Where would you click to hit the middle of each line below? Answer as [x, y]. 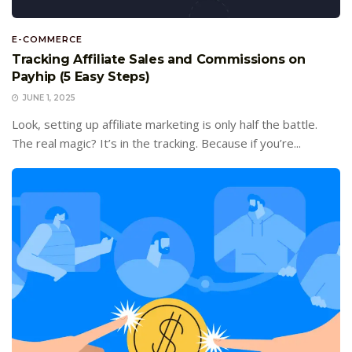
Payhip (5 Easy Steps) [81, 76]
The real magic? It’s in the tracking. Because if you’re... [156, 143]
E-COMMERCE [47, 39]
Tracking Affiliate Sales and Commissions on [159, 59]
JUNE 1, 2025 [48, 97]
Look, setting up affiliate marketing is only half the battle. [165, 124]
